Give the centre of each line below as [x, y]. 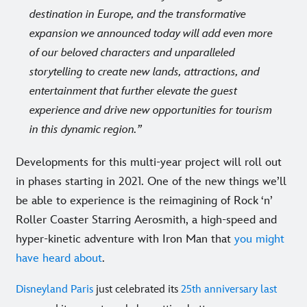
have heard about [59, 258]
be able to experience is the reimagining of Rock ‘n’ [144, 200]
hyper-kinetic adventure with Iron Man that [125, 239]
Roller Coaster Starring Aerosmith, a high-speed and [146, 220]
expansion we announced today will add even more [151, 33]
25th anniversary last [229, 289]
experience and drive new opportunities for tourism [151, 110]
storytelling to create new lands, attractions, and [145, 72]
